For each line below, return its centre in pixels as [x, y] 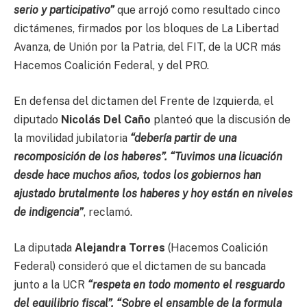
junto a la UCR [51, 284]
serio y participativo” [65, 10]
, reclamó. [108, 212]
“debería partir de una [183, 138]
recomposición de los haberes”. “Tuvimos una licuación [148, 156]
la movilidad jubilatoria [72, 138]
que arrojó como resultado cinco [199, 10]
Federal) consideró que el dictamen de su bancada [140, 266]
